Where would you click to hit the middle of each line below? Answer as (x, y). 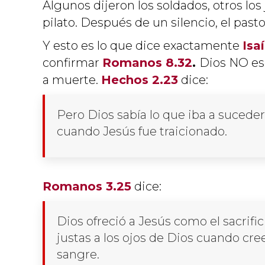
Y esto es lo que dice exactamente (143, 45)
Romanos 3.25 (87, 186)
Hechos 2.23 (140, 80)
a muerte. (72, 80)
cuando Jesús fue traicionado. (142, 131)
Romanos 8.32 (147, 62)
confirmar (72, 62)
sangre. (78, 254)
